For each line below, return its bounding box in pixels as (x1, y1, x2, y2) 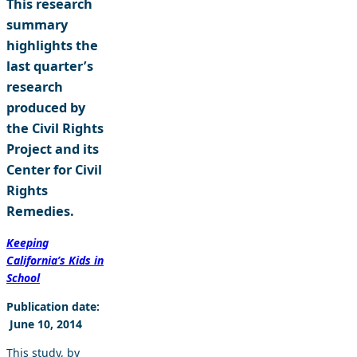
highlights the (6, 37, 98, 55)
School (6, 270, 40, 286)
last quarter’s (6, 57, 93, 76)
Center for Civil (6, 161, 102, 179)
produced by (6, 99, 85, 117)
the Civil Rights (6, 120, 104, 138)
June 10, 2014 (6, 316, 82, 332)
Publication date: (6, 299, 100, 315)
